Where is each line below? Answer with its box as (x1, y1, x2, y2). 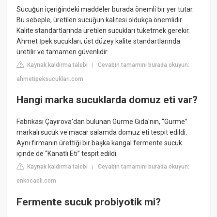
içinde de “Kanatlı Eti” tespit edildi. (16, 150, 118, 158)
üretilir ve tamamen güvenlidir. (16, 47, 109, 56)
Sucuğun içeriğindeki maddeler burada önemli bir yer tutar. (16, 5, 194, 13)
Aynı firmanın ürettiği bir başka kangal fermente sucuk (16, 139, 183, 147)
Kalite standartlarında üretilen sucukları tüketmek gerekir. (16, 26, 190, 34)
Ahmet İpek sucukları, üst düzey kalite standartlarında (16, 37, 181, 45)
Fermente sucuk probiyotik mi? (16, 196, 161, 208)
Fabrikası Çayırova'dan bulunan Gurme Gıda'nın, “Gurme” (16, 118, 188, 126)
